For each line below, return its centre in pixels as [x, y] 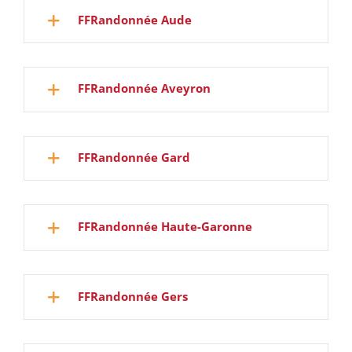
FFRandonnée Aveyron [144, 88]
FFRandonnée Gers [133, 296]
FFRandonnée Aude [135, 19]
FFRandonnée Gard [134, 157]
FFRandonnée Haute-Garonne [165, 227]
